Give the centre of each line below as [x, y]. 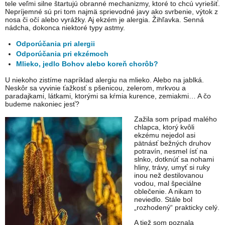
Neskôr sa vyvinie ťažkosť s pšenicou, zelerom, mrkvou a [95, 88]
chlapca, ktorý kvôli [164, 127]
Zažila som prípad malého [176, 119]
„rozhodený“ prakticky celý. [177, 208]
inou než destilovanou [169, 176]
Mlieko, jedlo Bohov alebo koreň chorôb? [87, 64]
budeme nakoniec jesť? [42, 104]
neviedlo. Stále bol [163, 200]
